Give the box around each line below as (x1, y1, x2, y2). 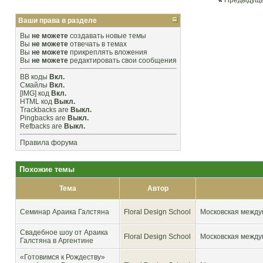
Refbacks (20, 122, 50, 130)
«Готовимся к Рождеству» (20, 253, 105, 261)
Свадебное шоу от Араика (20, 228, 108, 237)
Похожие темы (19, 165, 75, 174)
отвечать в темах (68, 40, 127, 48)
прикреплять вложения (68, 48, 147, 56)
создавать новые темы (68, 32, 146, 40)
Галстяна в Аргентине (20, 237, 93, 245)
